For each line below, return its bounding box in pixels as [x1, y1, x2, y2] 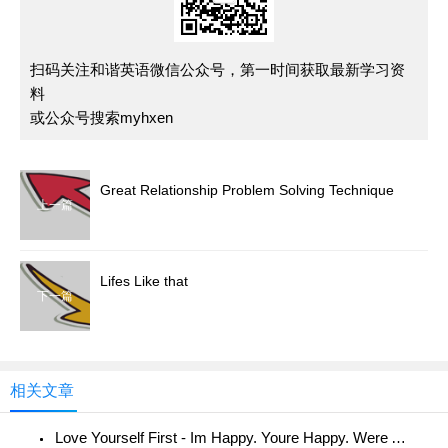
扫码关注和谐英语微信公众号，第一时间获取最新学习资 [30, 61, 405, 78]
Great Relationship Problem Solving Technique [100, 182, 394, 198]
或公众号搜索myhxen [30, 109, 173, 126]
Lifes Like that [100, 273, 188, 289]
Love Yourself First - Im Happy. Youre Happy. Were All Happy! [391, 429, 406, 446]
